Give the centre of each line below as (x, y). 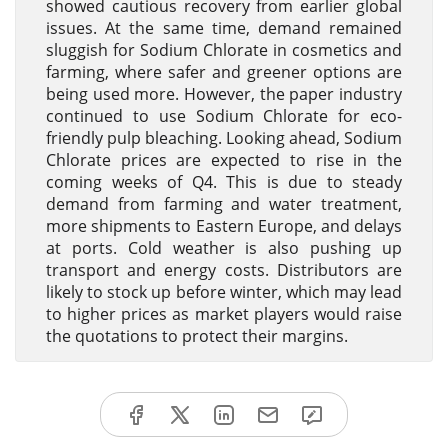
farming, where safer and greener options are (224, 72)
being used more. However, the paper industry (224, 94)
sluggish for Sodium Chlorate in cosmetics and (224, 50)
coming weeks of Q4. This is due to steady (224, 182)
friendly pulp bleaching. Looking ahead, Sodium (224, 138)
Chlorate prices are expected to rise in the (224, 160)
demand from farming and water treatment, (224, 204)
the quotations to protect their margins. (197, 336)
